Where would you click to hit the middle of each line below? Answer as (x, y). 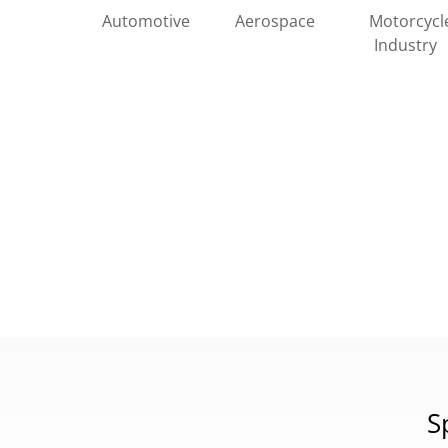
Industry (405, 44)
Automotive (146, 20)
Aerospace (275, 20)
